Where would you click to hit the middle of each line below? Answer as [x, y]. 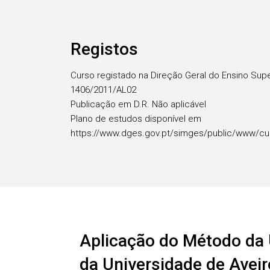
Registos [104, 49]
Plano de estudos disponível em [136, 119]
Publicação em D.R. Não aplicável [138, 104]
